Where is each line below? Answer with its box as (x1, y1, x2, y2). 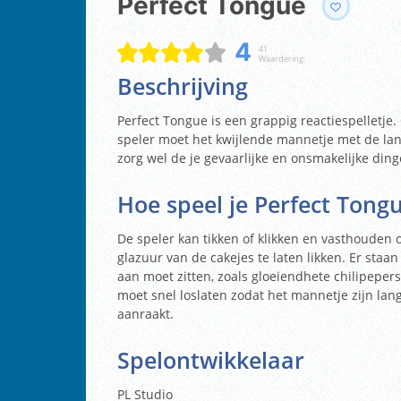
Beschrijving (117, 71, 248, 101)
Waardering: (258, 53, 305, 65)
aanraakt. (117, 304, 174, 322)
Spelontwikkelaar (117, 345, 304, 375)
